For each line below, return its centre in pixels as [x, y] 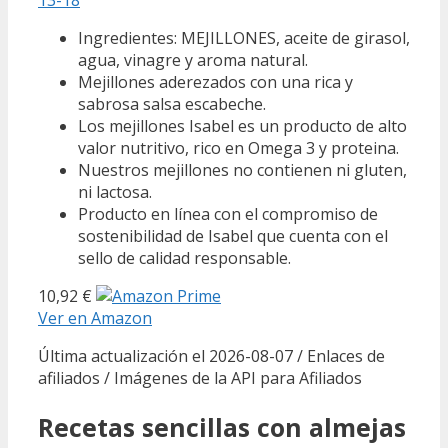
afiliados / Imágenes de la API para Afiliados [200, 377]
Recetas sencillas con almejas [222, 426]
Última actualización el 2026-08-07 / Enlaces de [211, 355]
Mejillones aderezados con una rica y [215, 81]
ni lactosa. [115, 191]
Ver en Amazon [95, 317]
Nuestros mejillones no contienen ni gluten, [242, 169]
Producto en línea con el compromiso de [228, 213]
